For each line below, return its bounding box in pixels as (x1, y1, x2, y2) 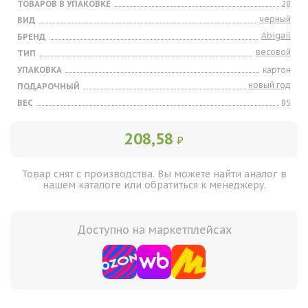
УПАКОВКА (17, 65, 62, 75)
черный (259, 14, 291, 24)
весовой (256, 47, 291, 57)
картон (263, 65, 291, 75)
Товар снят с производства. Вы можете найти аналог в (21, 168, 287, 180)
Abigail (261, 30, 291, 41)
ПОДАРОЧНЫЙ (17, 81, 80, 91)
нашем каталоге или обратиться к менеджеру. (42, 179, 266, 191)
